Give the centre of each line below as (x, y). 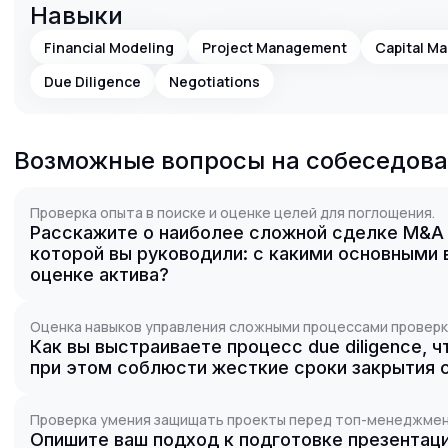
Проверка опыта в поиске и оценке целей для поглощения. (232, 212)
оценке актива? (99, 274)
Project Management (274, 47)
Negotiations (214, 81)
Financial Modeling (109, 47)
